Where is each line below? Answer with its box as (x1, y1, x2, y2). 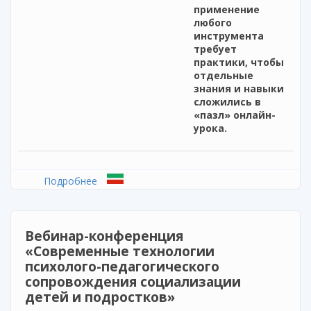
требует (194, 42, 237, 56)
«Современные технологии (25, 242, 215, 261)
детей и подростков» (25, 288, 175, 307)
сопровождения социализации (25, 273, 241, 292)
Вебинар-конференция (25, 227, 183, 246)
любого (194, 16, 232, 30)
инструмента (194, 29, 264, 43)
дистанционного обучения (97, 190, 223, 203)
